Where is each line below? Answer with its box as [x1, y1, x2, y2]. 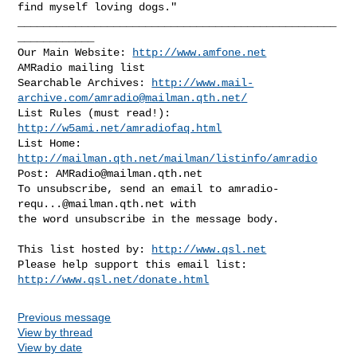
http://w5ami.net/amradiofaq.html [18, 121, 222, 135]
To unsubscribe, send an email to [18, 182, 229, 195]
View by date [18, 340, 83, 354]
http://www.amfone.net [132, 45, 267, 59]
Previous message [18, 310, 112, 324]
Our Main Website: [18, 45, 133, 59]
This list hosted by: [18, 242, 152, 256]
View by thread [18, 325, 93, 339]
